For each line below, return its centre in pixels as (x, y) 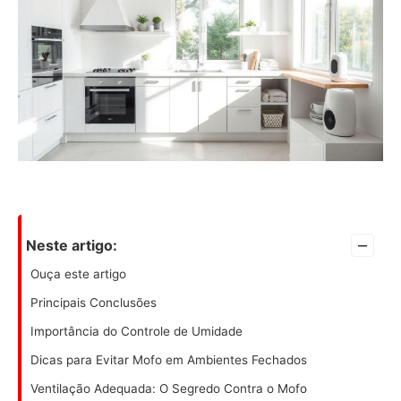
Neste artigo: (72, 245)
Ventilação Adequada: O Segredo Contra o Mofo (169, 388)
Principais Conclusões (94, 302)
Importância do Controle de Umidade (137, 331)
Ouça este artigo (78, 273)
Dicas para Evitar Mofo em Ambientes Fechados (169, 359)
